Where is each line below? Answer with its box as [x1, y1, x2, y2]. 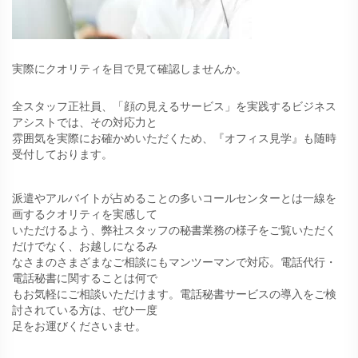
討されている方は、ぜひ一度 [12, 303, 157, 316]
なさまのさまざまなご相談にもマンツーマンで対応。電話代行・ [12, 255, 336, 268]
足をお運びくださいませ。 [12, 319, 146, 332]
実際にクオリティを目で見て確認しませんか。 [12, 62, 247, 76]
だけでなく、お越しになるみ [12, 239, 157, 253]
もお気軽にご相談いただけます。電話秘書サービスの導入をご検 [12, 287, 336, 300]
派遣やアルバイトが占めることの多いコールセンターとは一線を [12, 191, 336, 205]
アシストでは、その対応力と [12, 116, 157, 129]
